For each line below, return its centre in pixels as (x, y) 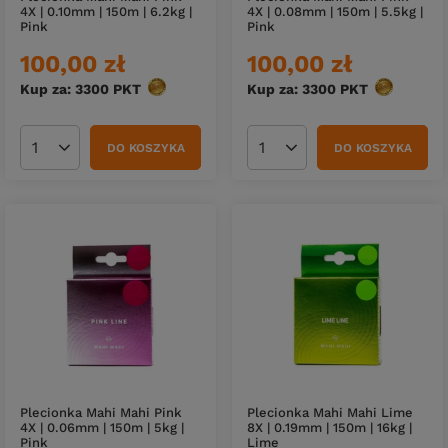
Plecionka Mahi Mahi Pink (101, 412)
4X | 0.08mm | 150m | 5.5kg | (335, 11)
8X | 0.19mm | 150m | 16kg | (329, 427)
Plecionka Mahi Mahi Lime (330, 412)
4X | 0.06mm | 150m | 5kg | (102, 427)
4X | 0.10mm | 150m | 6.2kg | (106, 11)
